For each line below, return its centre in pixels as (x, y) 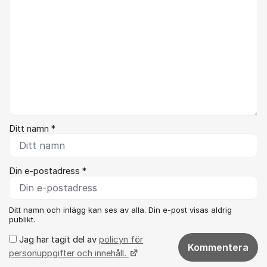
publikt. (22, 219)
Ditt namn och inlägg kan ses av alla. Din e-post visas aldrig (120, 209)
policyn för (121, 239)
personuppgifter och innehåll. (69, 253)
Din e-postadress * (48, 171)
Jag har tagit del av (58, 239)
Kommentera (218, 247)
